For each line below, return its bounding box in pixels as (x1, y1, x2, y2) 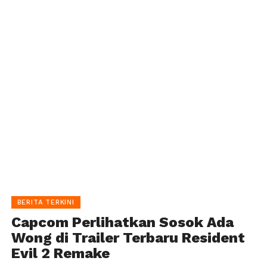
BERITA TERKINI (17, 198, 74, 207)
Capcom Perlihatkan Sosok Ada (11, 214, 234, 231)
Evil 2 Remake (11, 245, 110, 262)
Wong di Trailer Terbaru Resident (11, 229, 245, 247)
